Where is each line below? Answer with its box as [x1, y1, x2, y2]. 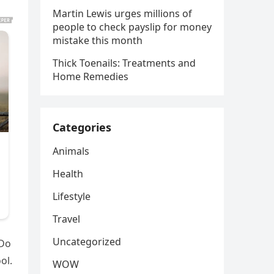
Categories [53, 120, 111, 135]
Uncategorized [53, 235, 121, 248]
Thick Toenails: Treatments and [53, 56, 196, 70]
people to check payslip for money [53, 20, 212, 34]
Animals [53, 144, 89, 158]
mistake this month [53, 34, 143, 47]
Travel [53, 212, 80, 226]
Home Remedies [53, 70, 128, 83]
